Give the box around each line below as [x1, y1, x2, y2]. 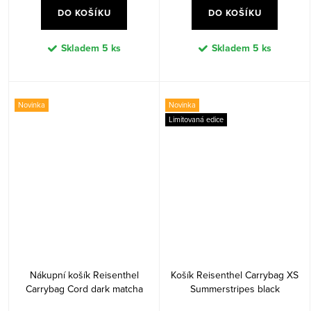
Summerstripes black [190, 282, 280, 296]
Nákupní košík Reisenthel [29, 268, 139, 282]
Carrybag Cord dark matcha [25, 282, 143, 296]
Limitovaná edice [169, 114, 224, 125]
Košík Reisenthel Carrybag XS [171, 268, 299, 282]
